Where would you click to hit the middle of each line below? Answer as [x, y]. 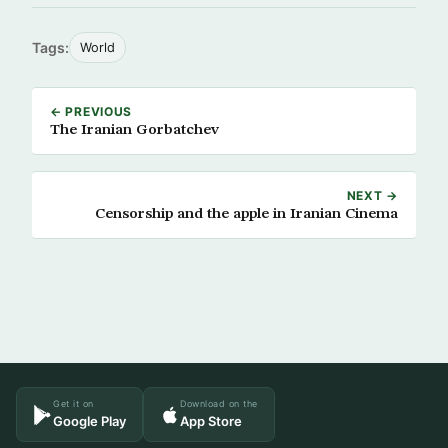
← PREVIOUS [91, 111]
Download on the [219, 403]
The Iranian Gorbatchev [134, 130]
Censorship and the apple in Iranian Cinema [246, 214]
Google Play [89, 421]
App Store [211, 421]
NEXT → [372, 195]
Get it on [73, 403]
